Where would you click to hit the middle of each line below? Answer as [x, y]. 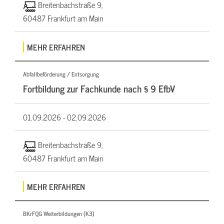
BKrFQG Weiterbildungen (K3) [59, 214]
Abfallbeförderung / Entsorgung [61, 74]
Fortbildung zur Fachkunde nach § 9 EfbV [99, 88]
